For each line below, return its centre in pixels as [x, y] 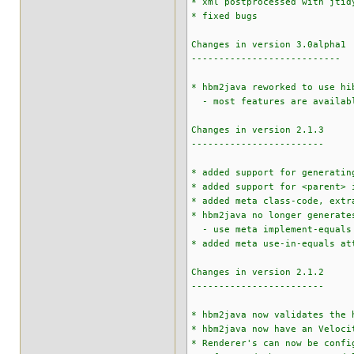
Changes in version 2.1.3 [258, 130]
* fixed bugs [224, 16]
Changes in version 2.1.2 [258, 272]
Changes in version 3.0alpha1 [269, 45]
